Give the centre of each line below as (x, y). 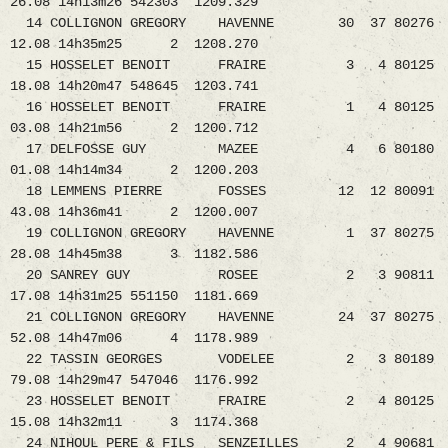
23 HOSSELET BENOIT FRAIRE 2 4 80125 (222, 401)
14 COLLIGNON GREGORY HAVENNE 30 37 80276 (222, 23)
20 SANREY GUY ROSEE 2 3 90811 (222, 275)
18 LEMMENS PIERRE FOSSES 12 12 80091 (222, 191)
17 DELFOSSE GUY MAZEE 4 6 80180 (222, 149)
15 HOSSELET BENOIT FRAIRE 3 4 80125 (222, 65)
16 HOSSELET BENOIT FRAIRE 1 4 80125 (222, 107)
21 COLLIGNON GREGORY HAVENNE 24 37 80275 (222, 317)
